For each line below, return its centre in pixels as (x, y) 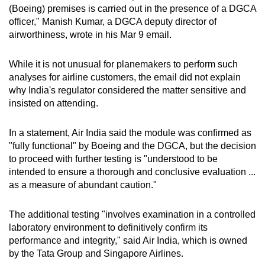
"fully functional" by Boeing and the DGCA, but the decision (132, 146)
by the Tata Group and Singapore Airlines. (96, 253)
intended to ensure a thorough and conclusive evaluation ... (132, 172)
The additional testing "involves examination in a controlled (132, 214)
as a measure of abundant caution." (83, 185)
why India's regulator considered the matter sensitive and (127, 90)
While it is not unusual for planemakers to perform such (123, 64)
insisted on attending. (54, 103)
